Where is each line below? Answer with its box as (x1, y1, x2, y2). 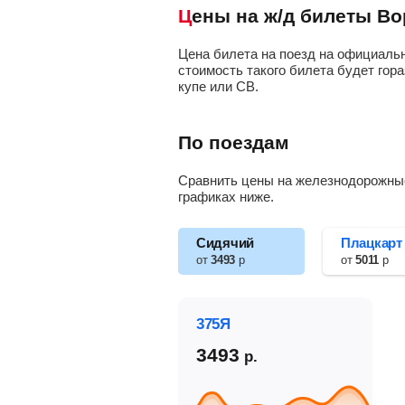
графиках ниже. (178, 189, 274, 204)
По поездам (178, 132, 289, 153)
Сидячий (196, 235, 254, 250)
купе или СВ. (178, 79, 259, 94)
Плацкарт (341, 235, 402, 250)
